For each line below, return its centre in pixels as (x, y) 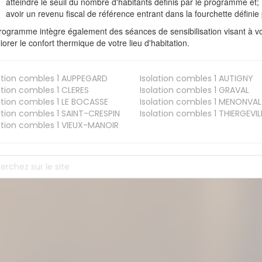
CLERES (74, 90)
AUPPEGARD (84, 79)
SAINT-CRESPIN (90, 114)
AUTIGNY (235, 79)
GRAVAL (232, 90)
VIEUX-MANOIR (89, 125)
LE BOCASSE (84, 102)
